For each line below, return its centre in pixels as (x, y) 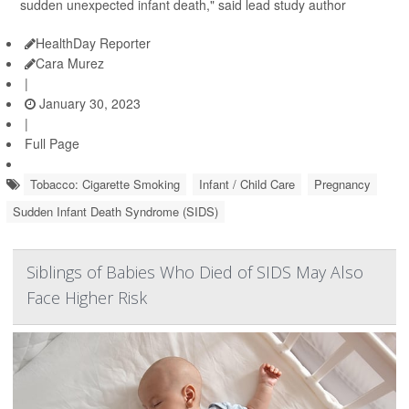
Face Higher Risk (87, 298)
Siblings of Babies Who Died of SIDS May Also (195, 272)
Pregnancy (342, 184)
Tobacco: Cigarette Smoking (105, 184)
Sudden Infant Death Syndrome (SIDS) (115, 211)
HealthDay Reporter (93, 43)
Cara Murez (70, 63)
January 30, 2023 (88, 103)
